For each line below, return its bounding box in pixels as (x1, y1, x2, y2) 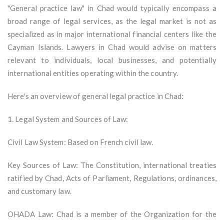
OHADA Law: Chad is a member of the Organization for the (7, 209, 216, 219)
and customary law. (7, 186, 71, 196)
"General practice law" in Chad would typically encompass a (7, 3, 216, 13)
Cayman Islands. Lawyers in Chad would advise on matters (7, 42, 216, 52)
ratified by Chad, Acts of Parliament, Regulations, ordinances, (7, 173, 216, 183)
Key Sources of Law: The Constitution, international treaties (7, 160, 216, 170)
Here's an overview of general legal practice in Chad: (7, 91, 184, 101)
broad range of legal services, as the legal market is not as (7, 16, 216, 26)
